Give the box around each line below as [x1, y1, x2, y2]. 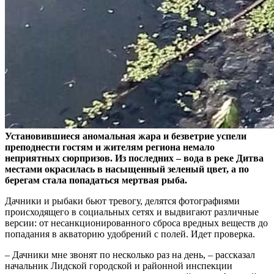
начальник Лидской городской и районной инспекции [5, 260, 232, 271]
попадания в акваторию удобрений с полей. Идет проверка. [5, 228, 255, 239]
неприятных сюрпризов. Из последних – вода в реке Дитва [5, 152, 264, 163]
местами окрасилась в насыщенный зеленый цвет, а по [5, 163, 249, 174]
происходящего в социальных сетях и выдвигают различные [5, 206, 259, 217]
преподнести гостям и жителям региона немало [5, 141, 215, 152]
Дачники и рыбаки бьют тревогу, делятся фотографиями [5, 195, 240, 206]
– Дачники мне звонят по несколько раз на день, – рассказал [5, 249, 255, 260]
